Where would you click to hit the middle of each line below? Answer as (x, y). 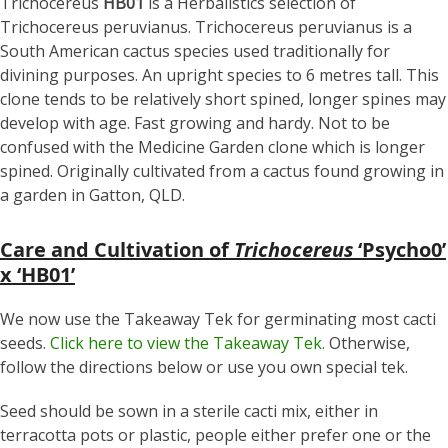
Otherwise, (367, 343)
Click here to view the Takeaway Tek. (187, 343)
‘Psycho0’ (399, 249)
